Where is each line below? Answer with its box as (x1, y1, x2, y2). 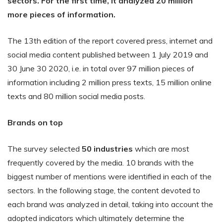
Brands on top (7, 117, 63, 127)
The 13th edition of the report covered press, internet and (7, 36, 213, 46)
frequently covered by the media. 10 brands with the (7, 158, 194, 167)
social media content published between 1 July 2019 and (7, 50, 208, 59)
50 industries (82, 144, 133, 154)
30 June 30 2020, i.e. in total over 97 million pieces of (7, 63, 194, 73)
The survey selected (7, 144, 82, 154)
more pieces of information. (7, 9, 115, 19)
